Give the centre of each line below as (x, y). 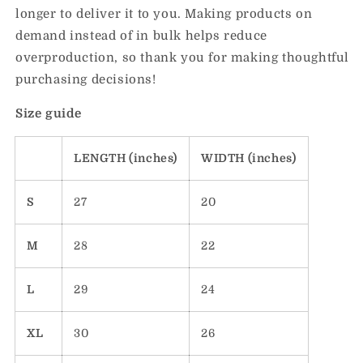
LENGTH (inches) (126, 158)
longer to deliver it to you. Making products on (164, 14)
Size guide (49, 113)
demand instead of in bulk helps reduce (141, 36)
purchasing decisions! (86, 79)
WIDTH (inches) (249, 158)
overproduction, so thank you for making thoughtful (183, 58)
